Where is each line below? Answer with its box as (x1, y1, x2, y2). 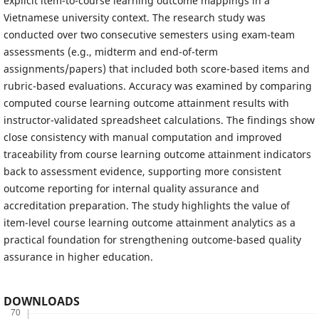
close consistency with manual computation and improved (3, 130, 282, 144)
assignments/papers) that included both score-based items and (3, 61, 310, 75)
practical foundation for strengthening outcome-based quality (3, 232, 301, 246)
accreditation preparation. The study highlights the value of (3, 198, 290, 212)
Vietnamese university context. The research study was (3, 10, 266, 24)
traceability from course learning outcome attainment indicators (3, 147, 311, 161)
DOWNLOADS (3, 293, 80, 309)
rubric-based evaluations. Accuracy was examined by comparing (3, 78, 312, 93)
